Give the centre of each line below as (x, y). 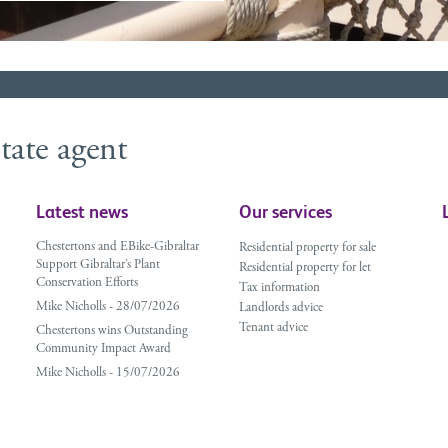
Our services (285, 212)
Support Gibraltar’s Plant (97, 266)
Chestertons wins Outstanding (111, 332)
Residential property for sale (307, 249)
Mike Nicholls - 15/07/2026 (107, 374)
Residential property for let (304, 269)
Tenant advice (273, 329)
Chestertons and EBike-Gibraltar (117, 248)
